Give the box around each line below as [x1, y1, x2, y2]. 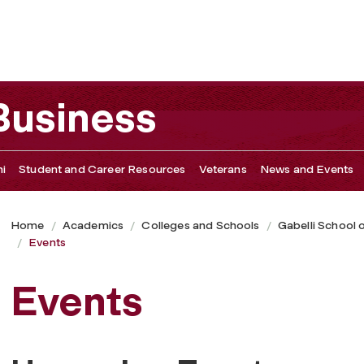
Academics [62, 218, 124, 232]
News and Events [259, 162, 354, 176]
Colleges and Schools [141, 218, 260, 232]
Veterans [198, 162, 247, 176]
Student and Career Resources [19, 162, 186, 176]
